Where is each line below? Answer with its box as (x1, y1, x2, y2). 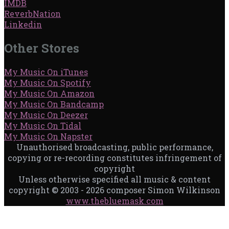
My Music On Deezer (4, 109, 88, 121)
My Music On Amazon (4, 88, 95, 99)
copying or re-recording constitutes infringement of (7, 152, 222, 164)
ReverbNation (4, 8, 61, 19)
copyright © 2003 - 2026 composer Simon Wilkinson (9, 185, 220, 196)
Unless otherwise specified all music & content (18, 174, 211, 185)
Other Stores (4, 40, 79, 57)
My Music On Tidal (4, 120, 81, 131)
